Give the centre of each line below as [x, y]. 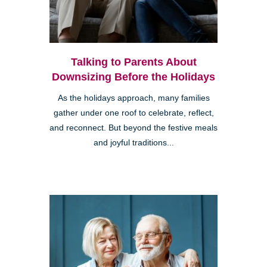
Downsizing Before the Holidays [133, 77]
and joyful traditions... [133, 142]
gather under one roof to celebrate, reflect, [133, 113]
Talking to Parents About [133, 62]
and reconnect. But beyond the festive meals [133, 128]
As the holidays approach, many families [133, 98]
